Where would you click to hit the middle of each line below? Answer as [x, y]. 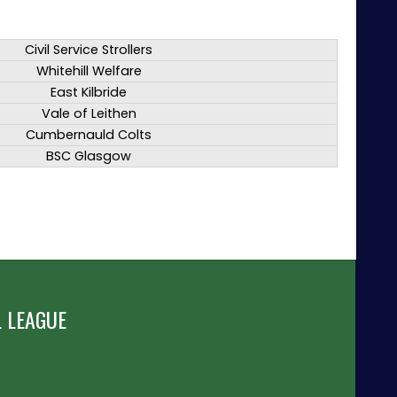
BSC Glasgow [89, 156]
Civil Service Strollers [89, 50]
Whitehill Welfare [89, 71]
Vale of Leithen [89, 114]
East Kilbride [89, 93]
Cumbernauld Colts [89, 135]
